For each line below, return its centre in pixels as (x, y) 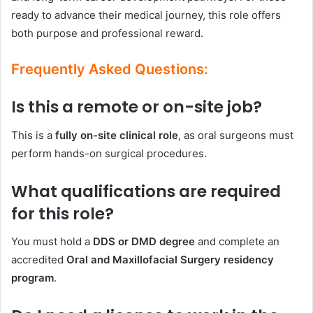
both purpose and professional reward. (107, 34)
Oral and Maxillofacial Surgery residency (170, 260)
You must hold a (52, 242)
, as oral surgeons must (236, 135)
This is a (33, 135)
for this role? (63, 213)
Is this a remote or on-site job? (137, 107)
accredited (39, 260)
